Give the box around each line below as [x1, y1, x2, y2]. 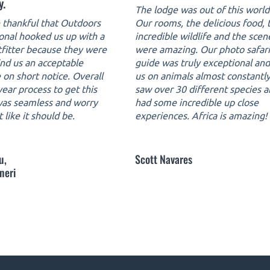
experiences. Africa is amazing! [134, 109, 267, 122]
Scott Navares [134, 151, 192, 167]
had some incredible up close [134, 96, 259, 108]
